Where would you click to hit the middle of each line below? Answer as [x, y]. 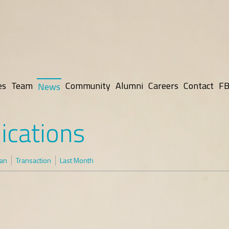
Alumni [129, 86]
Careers [163, 86]
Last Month [77, 160]
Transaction [33, 160]
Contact [199, 86]
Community [88, 86]
